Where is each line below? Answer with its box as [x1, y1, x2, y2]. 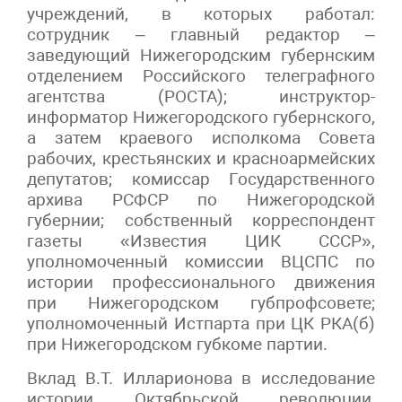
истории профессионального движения [27, 271, 375, 293]
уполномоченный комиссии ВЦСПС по [27, 250, 375, 272]
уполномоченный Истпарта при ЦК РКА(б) [27, 312, 375, 334]
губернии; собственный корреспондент [27, 209, 375, 231]
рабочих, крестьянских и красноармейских [27, 147, 375, 169]
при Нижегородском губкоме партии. [27, 333, 328, 354]
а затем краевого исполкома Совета [27, 127, 375, 148]
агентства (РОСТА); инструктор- [27, 85, 375, 107]
